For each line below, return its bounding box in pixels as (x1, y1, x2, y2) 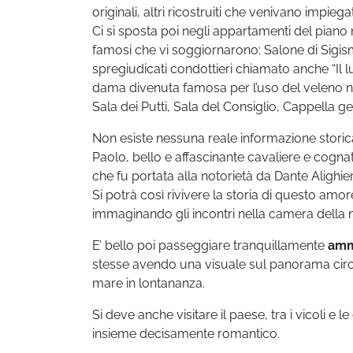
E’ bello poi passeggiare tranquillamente (92, 238, 328, 253)
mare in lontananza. (92, 276, 205, 291)
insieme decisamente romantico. (92, 326, 280, 341)
